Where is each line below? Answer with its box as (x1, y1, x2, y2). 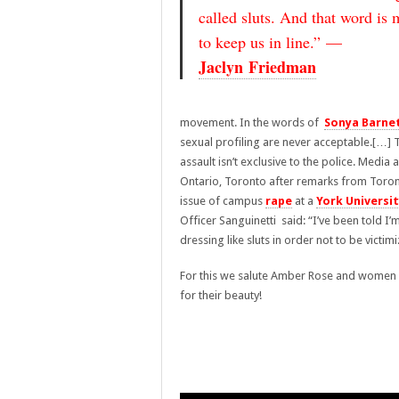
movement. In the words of (180, 116, 324, 129)
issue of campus (180, 194, 265, 208)
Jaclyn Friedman (199, 55, 316, 78)
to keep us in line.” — (199, 31, 342, 53)
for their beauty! (180, 289, 262, 302)
